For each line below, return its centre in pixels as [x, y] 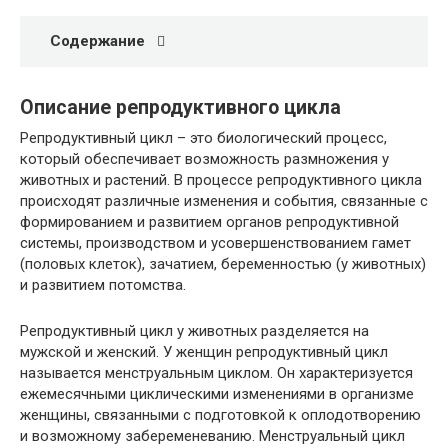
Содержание [97, 41]
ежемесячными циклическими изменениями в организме [217, 394]
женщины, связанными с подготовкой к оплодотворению [220, 415]
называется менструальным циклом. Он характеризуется [216, 373]
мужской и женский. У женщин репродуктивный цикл [204, 352]
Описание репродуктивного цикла [180, 108]
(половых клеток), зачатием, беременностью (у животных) [223, 264]
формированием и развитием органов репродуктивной [209, 222]
